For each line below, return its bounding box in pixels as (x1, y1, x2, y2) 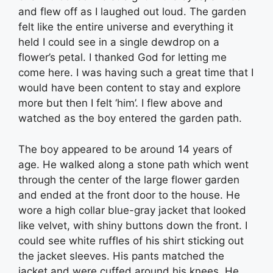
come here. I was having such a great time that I (18, 66, 253, 79)
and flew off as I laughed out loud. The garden (18, 5, 246, 18)
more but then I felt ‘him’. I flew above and (18, 97, 223, 110)
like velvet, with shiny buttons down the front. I (18, 219, 247, 232)
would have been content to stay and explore (18, 82, 241, 94)
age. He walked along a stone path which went (18, 158, 249, 171)
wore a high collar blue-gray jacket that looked (18, 204, 246, 216)
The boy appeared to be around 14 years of (18, 143, 232, 155)
